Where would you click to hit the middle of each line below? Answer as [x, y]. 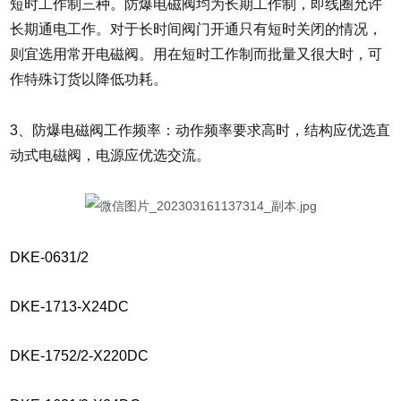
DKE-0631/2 [50, 258]
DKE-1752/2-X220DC [80, 356]
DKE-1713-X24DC [70, 307]
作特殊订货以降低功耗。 [89, 79]
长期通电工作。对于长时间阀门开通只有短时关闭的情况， [196, 29]
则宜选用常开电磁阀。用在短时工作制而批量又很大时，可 [196, 54]
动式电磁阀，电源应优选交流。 [111, 155]
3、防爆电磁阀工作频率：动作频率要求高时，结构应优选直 [200, 130]
